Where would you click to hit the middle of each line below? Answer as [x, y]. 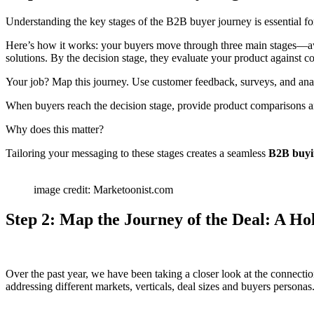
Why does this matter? [55, 129]
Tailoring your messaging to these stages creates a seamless [137, 153]
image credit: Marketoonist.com [103, 189]
